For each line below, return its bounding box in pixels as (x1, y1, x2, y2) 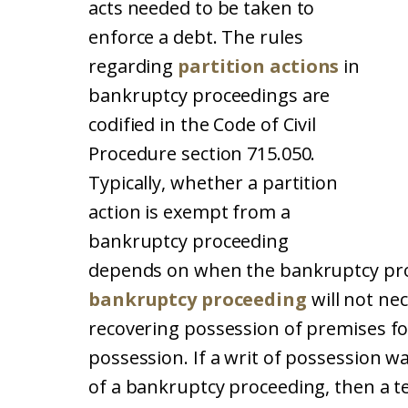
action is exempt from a (88, 199, 291, 224)
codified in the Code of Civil (88, 112, 317, 137)
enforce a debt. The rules (88, 25, 303, 49)
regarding (88, 54, 178, 78)
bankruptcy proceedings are (88, 83, 331, 107)
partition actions (178, 54, 340, 78)
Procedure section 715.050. (88, 141, 316, 166)
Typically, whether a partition (88, 170, 338, 195)
